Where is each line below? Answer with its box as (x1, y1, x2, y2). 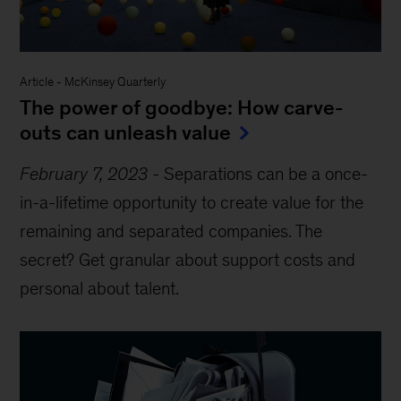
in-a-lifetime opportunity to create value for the (20, 192, 364, 213)
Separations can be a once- (164, 164, 369, 184)
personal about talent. (20, 278, 180, 299)
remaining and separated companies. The (20, 221, 323, 242)
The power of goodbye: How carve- (20, 96, 345, 120)
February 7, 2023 (20, 164, 149, 184)
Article (20, 75, 55, 90)
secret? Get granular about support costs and (20, 250, 356, 270)
